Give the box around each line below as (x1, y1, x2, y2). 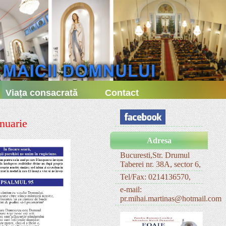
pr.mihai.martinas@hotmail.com (120, 194, 221, 203)
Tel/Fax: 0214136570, (120, 173, 191, 181)
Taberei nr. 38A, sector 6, (120, 160, 201, 168)
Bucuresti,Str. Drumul (120, 151, 190, 159)
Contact (105, 88, 139, 98)
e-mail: (120, 185, 142, 194)
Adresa (146, 136, 172, 145)
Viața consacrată (6, 88, 78, 98)
